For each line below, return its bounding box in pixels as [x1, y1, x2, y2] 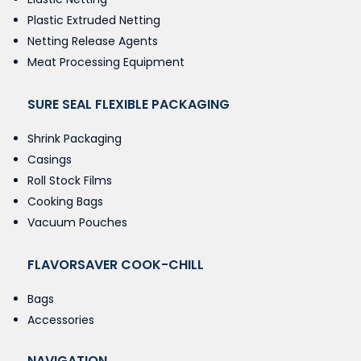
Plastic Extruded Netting [27, 11, 160, 28]
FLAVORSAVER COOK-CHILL [27, 255, 204, 274]
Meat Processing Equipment [27, 53, 185, 70]
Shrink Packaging [27, 130, 122, 147]
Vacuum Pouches [27, 214, 127, 230]
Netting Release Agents [27, 32, 158, 49]
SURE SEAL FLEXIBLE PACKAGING [27, 94, 230, 114]
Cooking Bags [27, 193, 103, 210]
